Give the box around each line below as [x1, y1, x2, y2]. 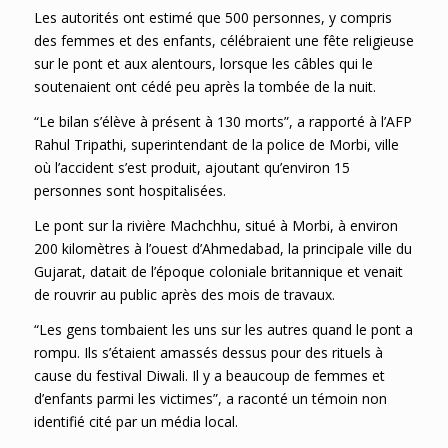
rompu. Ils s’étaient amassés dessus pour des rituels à [33, 343, 383, 363]
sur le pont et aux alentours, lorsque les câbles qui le [33, 54, 373, 74]
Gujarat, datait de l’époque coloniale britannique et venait [33, 262, 403, 282]
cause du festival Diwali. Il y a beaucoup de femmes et [33, 366, 385, 386]
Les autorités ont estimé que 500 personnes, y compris [33, 8, 392, 28]
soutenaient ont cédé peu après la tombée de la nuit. [33, 77, 376, 97]
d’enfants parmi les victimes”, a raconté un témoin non [33, 389, 387, 409]
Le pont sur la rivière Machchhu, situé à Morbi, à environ [33, 216, 398, 236]
